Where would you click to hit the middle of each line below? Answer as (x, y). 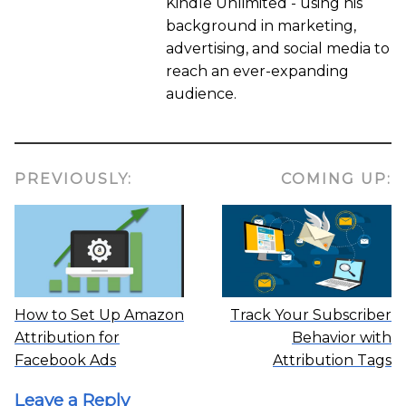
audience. (203, 93)
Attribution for (67, 338)
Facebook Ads (65, 361)
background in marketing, (261, 25)
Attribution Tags (332, 361)
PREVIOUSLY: (73, 179)
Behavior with (342, 338)
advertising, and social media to (277, 48)
